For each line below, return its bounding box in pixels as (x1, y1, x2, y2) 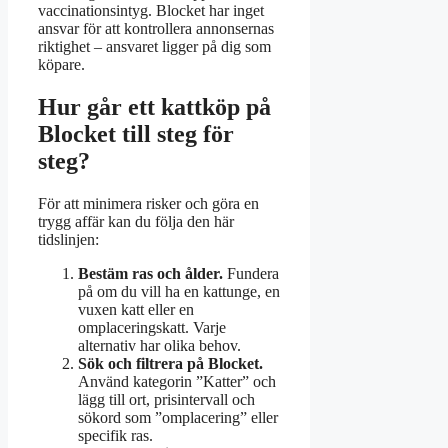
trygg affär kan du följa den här (38, 212, 234, 230)
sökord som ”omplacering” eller (78, 408, 278, 426)
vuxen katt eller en (78, 300, 194, 318)
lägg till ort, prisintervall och (78, 390, 255, 408)
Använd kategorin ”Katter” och (78, 372, 276, 390)
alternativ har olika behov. (78, 336, 241, 354)
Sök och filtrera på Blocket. (78, 354, 263, 372)
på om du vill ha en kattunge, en (78, 282, 280, 300)
